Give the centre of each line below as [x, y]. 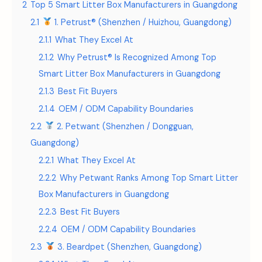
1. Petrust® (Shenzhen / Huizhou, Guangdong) [142, 22]
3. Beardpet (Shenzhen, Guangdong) [129, 247]
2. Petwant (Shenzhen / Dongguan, [124, 126]
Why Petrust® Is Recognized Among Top [137, 57]
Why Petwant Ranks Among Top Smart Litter [149, 178]
